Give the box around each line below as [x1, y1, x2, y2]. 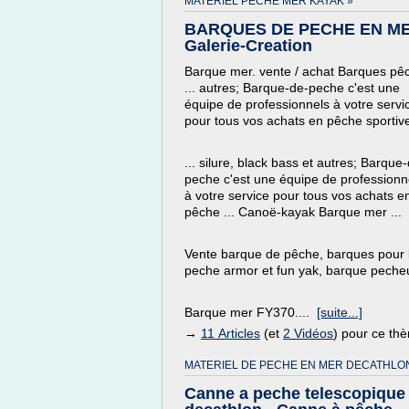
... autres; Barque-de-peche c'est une [184, 80, 400, 95]
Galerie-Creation [184, 37, 312, 55]
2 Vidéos [283, 326, 333, 341]
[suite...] [317, 305, 362, 320]
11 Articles [201, 326, 260, 341]
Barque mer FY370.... [184, 305, 317, 320]
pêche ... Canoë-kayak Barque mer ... [184, 204, 402, 219]
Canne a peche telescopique [184, 384, 405, 403]
